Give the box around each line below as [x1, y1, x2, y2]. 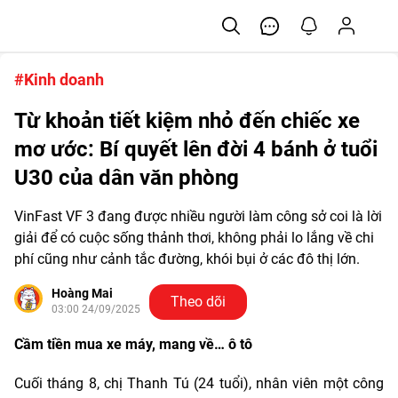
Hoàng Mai [52, 286, 113, 300]
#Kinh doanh [14, 70, 104, 89]
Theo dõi [171, 293, 226, 310]
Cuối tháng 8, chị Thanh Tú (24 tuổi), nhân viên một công [14, 375, 384, 392]
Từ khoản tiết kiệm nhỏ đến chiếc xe [14, 108, 360, 133]
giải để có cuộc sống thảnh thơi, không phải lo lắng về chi [14, 229, 374, 246]
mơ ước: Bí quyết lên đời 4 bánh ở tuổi [14, 137, 378, 162]
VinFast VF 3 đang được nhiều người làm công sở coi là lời [14, 208, 382, 225]
